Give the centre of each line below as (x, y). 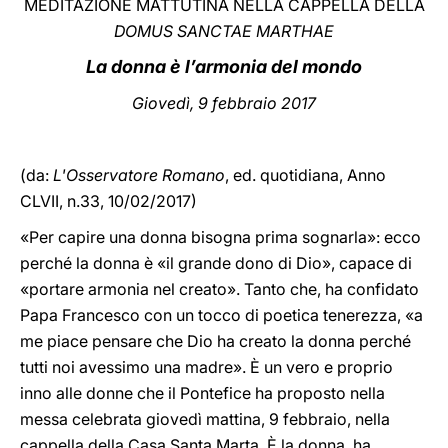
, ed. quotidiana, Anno (305, 175)
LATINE (343, 33)
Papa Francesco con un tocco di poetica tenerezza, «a (221, 315)
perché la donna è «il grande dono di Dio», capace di (216, 263)
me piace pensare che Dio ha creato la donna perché (215, 341)
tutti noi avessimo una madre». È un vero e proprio (206, 367)
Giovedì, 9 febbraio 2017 (224, 103)
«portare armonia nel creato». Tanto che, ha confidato (219, 289)
